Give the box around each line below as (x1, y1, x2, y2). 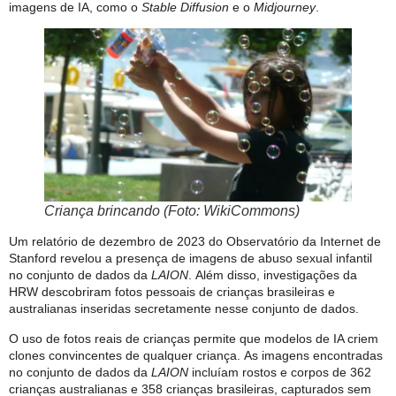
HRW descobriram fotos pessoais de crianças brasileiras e (9, 285, 335, 300)
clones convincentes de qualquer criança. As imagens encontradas (9, 347, 383, 362)
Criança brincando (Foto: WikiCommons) (44, 203, 300, 219)
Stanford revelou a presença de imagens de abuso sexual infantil (9, 251, 372, 266)
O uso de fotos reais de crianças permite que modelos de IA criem (9, 331, 378, 346)
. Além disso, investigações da (188, 268, 357, 283)
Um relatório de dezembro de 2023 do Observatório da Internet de (9, 234, 381, 249)
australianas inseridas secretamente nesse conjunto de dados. (9, 301, 359, 316)
